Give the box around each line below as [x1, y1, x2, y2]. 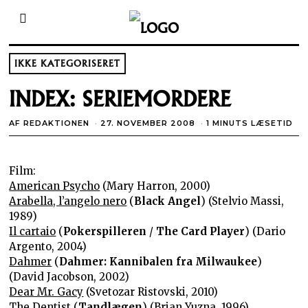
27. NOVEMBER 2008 [100, 118, 196, 128]
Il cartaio [9, 224, 56, 238]
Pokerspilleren [63, 224, 147, 238]
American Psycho [9, 179, 100, 192]
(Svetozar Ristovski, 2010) [83, 285, 219, 298]
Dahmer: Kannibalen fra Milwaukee [59, 254, 258, 268]
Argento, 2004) [9, 239, 87, 253]
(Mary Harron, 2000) [100, 179, 211, 192]
